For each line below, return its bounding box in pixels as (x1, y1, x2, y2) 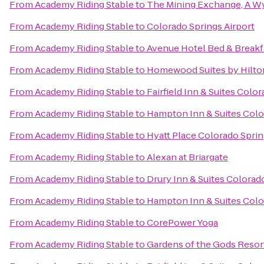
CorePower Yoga (147, 216, 218, 229)
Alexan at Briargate (147, 151, 228, 163)
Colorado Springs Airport (147, 20, 255, 32)
